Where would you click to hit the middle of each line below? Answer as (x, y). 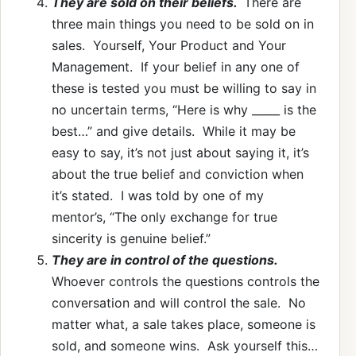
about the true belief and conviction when (178, 174)
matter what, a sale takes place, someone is (184, 324)
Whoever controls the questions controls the (186, 281)
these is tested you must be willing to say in (184, 88)
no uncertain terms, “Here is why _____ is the (184, 109)
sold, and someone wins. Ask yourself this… (185, 345)
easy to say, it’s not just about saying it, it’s (180, 152)
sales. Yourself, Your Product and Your (169, 45)
